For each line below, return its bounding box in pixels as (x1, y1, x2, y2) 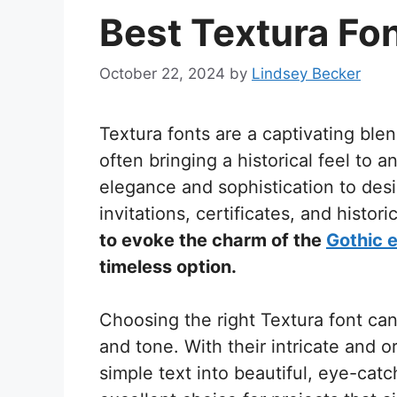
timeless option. (99, 255, 237, 277)
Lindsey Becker (252, 64, 361, 82)
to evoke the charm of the (99, 229, 326, 251)
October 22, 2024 (99, 64, 225, 82)
